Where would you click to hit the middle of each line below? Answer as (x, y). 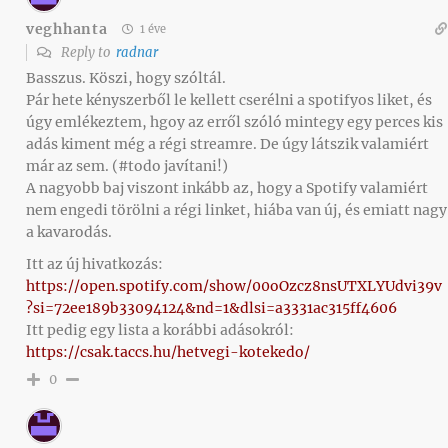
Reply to (87, 53)
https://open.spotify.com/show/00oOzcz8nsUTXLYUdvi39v (234, 286)
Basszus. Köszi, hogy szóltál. (126, 78)
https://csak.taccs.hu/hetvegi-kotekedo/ (168, 352)
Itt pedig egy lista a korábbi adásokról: (160, 330)
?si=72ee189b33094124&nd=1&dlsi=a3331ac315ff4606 (211, 308)
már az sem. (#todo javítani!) (127, 166)
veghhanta (67, 28)
